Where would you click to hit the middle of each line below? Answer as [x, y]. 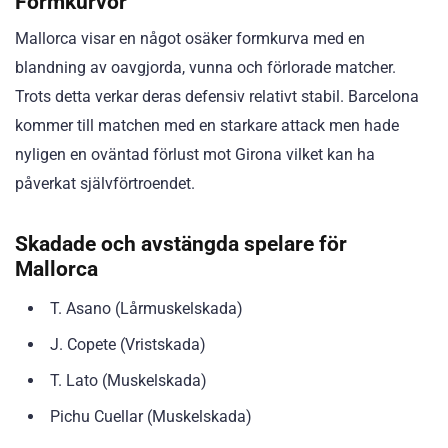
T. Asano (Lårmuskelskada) [146, 308]
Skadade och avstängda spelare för [181, 243]
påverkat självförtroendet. [105, 183]
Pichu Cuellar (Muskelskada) [151, 416]
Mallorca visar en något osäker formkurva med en [190, 38]
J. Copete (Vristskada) [128, 344]
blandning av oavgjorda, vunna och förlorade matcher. [205, 67]
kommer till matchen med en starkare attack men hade [207, 125]
